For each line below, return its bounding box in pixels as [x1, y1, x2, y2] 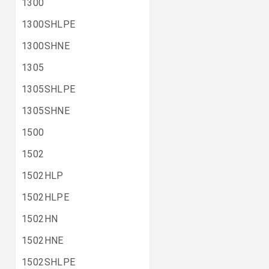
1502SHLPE [22, 256, 76, 268]
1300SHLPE [22, 19, 76, 30]
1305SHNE [22, 105, 70, 116]
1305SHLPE [22, 83, 76, 95]
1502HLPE [22, 192, 70, 203]
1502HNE [22, 235, 64, 246]
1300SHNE [22, 40, 70, 52]
